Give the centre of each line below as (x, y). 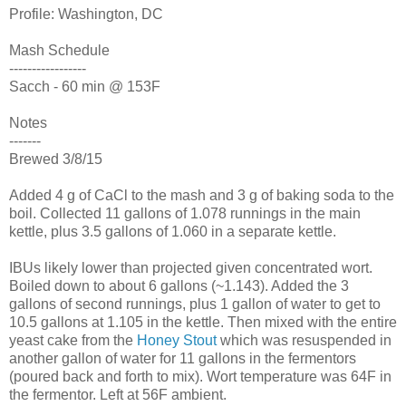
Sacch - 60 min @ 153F (85, 86)
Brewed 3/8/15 (56, 159)
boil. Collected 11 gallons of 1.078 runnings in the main (185, 213)
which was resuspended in (304, 340)
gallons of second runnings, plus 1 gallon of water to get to (195, 304)
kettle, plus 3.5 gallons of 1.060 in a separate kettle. (173, 231)
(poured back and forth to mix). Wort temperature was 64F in (200, 376)
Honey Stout (177, 340)
